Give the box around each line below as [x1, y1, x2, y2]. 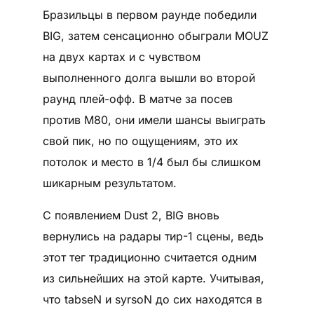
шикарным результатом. [42, 175, 177, 190]
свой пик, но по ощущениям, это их [42, 133, 238, 148]
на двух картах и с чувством [42, 49, 200, 64]
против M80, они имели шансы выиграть [42, 112, 266, 127]
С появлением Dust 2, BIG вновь [42, 207, 219, 222]
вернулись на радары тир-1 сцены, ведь [42, 228, 264, 243]
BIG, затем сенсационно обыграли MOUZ [42, 28, 268, 43]
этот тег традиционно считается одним [42, 250, 257, 264]
